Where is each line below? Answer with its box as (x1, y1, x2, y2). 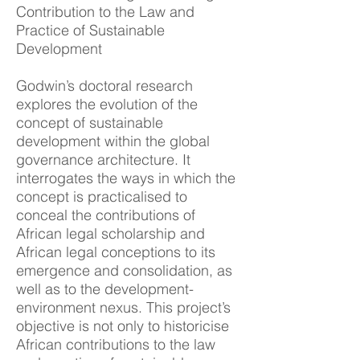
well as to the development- (16, 280, 194, 298)
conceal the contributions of (16, 206, 195, 224)
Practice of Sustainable (16, 21, 165, 39)
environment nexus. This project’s (16, 298, 231, 317)
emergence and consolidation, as (16, 261, 232, 280)
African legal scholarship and (16, 224, 205, 243)
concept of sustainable (16, 113, 163, 132)
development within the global (16, 132, 210, 150)
